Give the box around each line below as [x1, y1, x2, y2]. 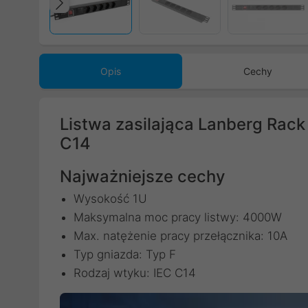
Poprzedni [63, 4, 161, 30]
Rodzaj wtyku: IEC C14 [74, 266, 196, 280]
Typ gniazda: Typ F [74, 247, 176, 261]
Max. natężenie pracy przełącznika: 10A [74, 229, 287, 243]
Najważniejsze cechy [60, 166, 225, 186]
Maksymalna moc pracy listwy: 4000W [74, 210, 282, 224]
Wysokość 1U [74, 192, 147, 206]
